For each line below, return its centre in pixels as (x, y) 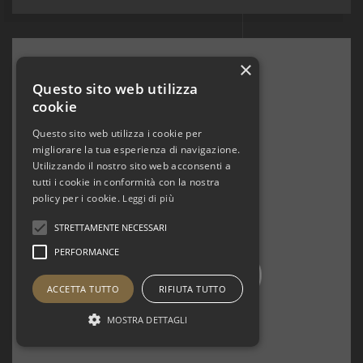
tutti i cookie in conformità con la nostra (126, 182)
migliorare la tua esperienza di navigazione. (137, 149)
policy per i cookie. (78, 198)
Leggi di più (148, 198)
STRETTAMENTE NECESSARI (111, 227)
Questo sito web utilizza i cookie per (117, 133)
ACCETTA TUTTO (83, 289)
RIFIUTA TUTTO (192, 289)
